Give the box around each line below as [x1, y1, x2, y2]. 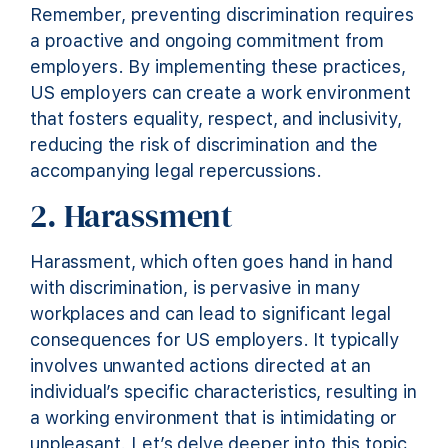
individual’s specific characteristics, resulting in [30, 381, 417, 403]
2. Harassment [30, 194, 234, 239]
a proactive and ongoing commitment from [30, 29, 385, 51]
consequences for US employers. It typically [30, 329, 399, 351]
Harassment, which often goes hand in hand [30, 251, 393, 273]
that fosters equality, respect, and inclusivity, [30, 107, 402, 129]
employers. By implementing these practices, [30, 55, 406, 77]
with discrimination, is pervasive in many [30, 277, 360, 299]
